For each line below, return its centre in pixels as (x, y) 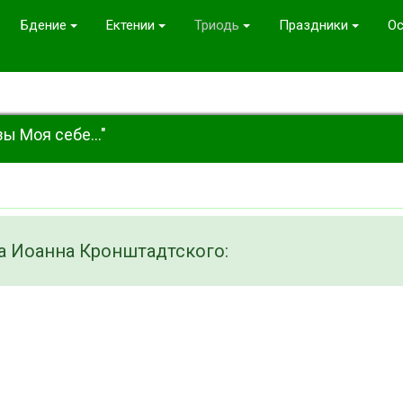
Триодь (217, 25)
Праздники (313, 25)
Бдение (44, 25)
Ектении (130, 25)
